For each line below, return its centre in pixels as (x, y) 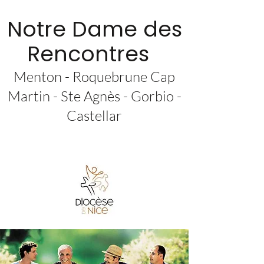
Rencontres (88, 54)
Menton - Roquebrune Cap (94, 77)
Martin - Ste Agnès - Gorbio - (94, 96)
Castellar (94, 115)
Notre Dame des (94, 29)
